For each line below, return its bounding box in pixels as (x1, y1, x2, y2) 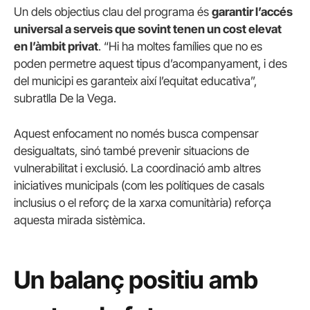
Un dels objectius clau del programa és (14, 4, 212, 19)
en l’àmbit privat (14, 39, 98, 53)
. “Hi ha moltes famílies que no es (98, 39, 262, 53)
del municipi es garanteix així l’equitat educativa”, (14, 73, 257, 88)
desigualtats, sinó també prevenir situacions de (14, 143, 249, 158)
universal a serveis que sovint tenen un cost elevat (14, 21, 282, 36)
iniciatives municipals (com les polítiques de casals (14, 178, 264, 192)
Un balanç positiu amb (14, 265, 258, 295)
